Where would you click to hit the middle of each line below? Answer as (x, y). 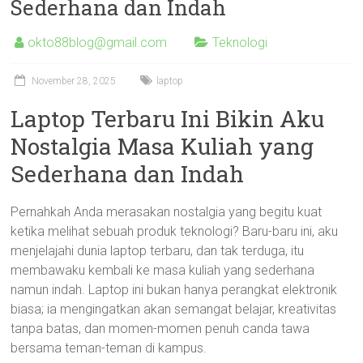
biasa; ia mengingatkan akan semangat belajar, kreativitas (174, 309)
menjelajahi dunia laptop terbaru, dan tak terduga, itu (158, 251)
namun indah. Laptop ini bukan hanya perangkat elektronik (174, 290)
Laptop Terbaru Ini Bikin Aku (168, 119)
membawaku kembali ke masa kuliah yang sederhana (163, 270)
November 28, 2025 (74, 81)
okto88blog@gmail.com (98, 43)
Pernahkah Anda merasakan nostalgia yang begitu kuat (167, 212)
